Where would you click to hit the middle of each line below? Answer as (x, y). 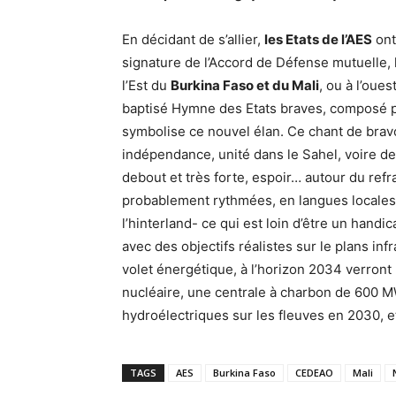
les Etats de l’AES (318, 39)
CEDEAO (314, 373)
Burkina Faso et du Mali (245, 85)
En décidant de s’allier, (193, 39)
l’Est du (146, 85)
